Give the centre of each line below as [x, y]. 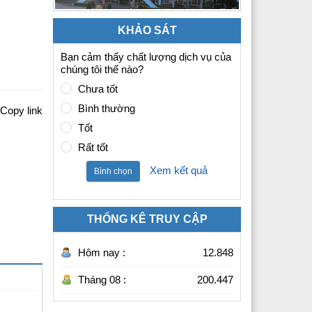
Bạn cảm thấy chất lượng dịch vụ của [146, 56]
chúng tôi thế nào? [102, 69]
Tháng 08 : [102, 279]
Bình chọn [113, 171]
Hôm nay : [102, 252]
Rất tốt [93, 147]
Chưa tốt [98, 88]
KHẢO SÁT [147, 30]
